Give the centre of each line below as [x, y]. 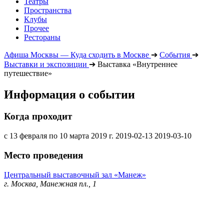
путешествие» [28, 73]
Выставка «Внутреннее [137, 64]
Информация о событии [69, 94]
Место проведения [43, 155]
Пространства [48, 10]
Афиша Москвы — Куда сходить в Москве [76, 54]
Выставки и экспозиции [45, 64]
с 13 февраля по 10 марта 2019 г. [59, 136]
